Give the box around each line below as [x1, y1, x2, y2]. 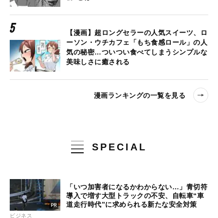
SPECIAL [91, 142, 147, 153]
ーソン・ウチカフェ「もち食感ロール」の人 [66, 38, 207, 47]
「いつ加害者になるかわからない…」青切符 [66, 182, 207, 191]
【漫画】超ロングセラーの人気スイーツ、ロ [66, 29, 207, 37]
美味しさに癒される [66, 58, 130, 66]
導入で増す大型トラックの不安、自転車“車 [66, 191, 204, 200]
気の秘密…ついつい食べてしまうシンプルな [66, 48, 207, 56]
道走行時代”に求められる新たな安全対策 [66, 200, 197, 208]
